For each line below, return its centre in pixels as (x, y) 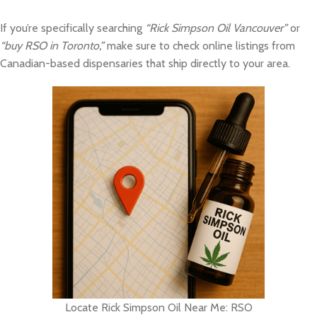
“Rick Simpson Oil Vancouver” (216, 28)
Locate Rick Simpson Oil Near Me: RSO (158, 307)
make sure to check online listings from (200, 45)
